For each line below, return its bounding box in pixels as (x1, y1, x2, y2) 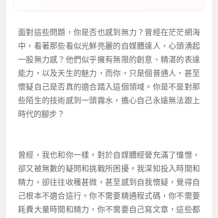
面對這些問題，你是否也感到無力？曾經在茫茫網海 (18, 28, 200, 37)
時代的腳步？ (18, 110, 65, 119)
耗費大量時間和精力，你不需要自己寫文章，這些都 (18, 205, 200, 214)
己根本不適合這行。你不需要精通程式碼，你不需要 (18, 192, 200, 200)
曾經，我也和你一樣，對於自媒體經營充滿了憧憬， (18, 151, 200, 160)
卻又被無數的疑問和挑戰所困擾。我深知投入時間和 (18, 164, 200, 173)
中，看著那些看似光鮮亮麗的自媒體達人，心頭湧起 (18, 42, 200, 51)
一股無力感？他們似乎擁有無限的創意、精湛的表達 (18, 55, 200, 64)
